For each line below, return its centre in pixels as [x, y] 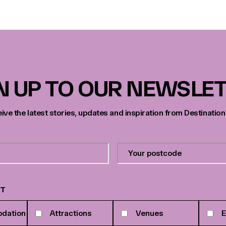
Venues [149, 213]
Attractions [71, 213]
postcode [134, 157]
